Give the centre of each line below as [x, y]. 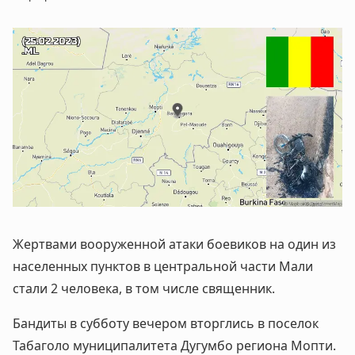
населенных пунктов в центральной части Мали [163, 267]
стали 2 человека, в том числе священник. [144, 289]
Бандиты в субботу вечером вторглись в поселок [166, 324]
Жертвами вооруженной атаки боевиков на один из [174, 244]
